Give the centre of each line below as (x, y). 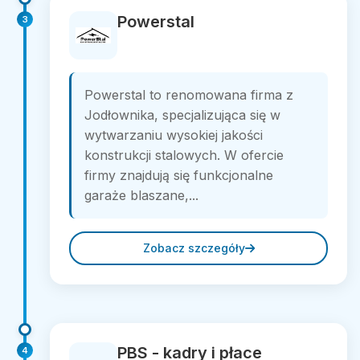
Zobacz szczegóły (194, 248)
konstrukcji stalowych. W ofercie (184, 155)
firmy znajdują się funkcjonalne (179, 175)
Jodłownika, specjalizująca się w (182, 115)
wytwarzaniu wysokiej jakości (174, 135)
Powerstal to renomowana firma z (189, 95)
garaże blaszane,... (141, 195)
